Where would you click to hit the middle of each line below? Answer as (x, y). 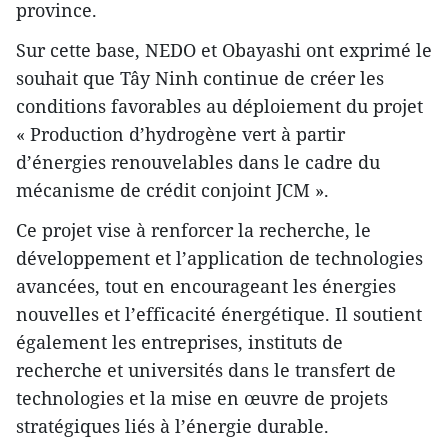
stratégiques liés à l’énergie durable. (172, 426)
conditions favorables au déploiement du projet (219, 106)
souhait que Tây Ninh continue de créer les (200, 78)
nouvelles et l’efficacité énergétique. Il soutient (219, 314)
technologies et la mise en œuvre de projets (202, 398)
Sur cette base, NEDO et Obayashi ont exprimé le (224, 50)
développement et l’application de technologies (219, 258)
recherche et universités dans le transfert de (206, 370)
